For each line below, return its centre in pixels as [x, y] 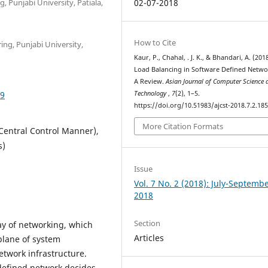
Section [147, 223]
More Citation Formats [183, 127]
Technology [151, 93]
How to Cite [155, 42]
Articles [149, 237]
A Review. [150, 81]
